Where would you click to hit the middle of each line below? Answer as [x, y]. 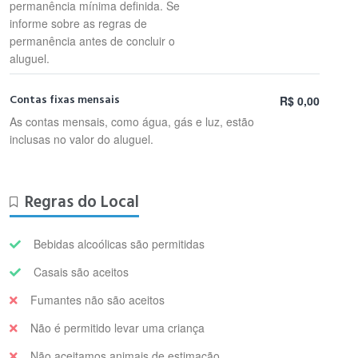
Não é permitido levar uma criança [117, 328]
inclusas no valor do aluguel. [82, 139]
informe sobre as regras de [78, 23]
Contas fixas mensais [65, 100]
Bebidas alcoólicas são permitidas [119, 244]
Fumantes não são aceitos [97, 300]
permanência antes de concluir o [92, 41]
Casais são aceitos [81, 272]
